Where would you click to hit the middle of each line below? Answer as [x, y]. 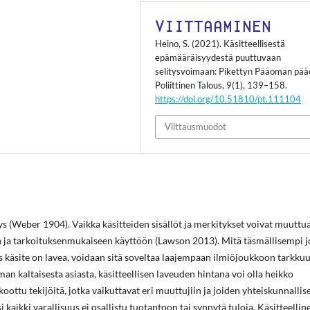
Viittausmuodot [196, 127]
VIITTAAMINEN [213, 27]
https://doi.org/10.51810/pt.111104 [228, 99]
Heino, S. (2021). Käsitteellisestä [220, 44]
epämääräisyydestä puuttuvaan [218, 58]
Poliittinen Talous [189, 85]
